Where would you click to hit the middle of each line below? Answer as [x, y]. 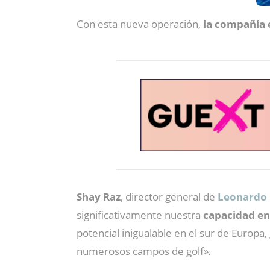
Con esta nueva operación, [140, 24]
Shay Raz [99, 197]
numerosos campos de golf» [143, 251]
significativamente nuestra [140, 215]
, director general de [169, 197]
